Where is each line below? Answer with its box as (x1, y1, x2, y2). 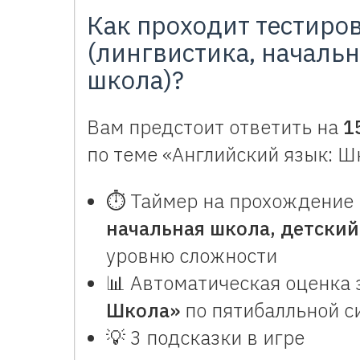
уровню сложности (106, 242, 277, 268)
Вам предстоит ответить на (87, 113, 343, 140)
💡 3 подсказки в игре (106, 324, 305, 350)
